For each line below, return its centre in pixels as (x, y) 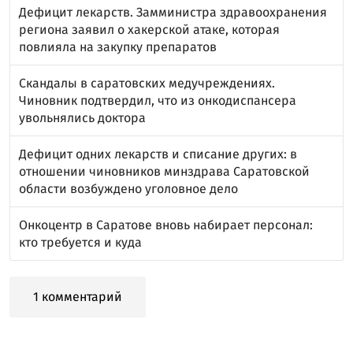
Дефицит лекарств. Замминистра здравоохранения (173, 12)
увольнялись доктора (82, 117)
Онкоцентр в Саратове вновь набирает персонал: (166, 225)
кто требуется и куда (80, 242)
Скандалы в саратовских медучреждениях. (147, 83)
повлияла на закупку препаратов (118, 46)
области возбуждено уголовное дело (128, 188)
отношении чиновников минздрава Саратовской (164, 171)
